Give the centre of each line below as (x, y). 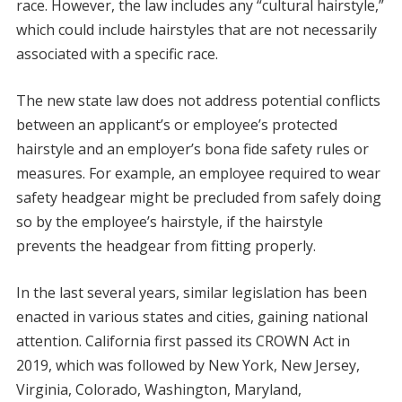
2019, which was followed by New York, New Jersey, (188, 366)
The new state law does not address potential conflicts (198, 101)
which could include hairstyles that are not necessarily (196, 30)
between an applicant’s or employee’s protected (176, 125)
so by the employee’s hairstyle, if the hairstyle (169, 222)
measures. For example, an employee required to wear (198, 174)
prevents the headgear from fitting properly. (166, 246)
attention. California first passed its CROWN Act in (183, 341)
